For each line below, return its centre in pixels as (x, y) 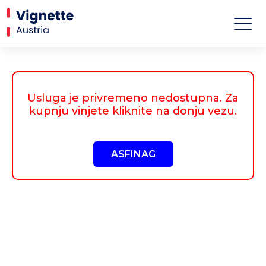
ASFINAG (133, 154)
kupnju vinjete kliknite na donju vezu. (133, 111)
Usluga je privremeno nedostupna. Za (133, 98)
